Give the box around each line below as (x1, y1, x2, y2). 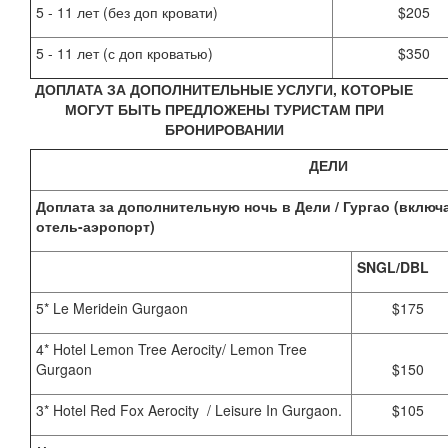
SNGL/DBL (357, 257, 429, 278)
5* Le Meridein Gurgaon (36, 298, 196, 319)
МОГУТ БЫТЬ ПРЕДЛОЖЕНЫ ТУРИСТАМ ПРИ (64, 99, 384, 120)
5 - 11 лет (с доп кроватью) (36, 43, 213, 64)
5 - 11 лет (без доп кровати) (36, 2, 218, 23)
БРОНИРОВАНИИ (164, 119, 284, 140)
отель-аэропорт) (36, 216, 155, 237)
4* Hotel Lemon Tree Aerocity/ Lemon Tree (36, 339, 307, 360)
